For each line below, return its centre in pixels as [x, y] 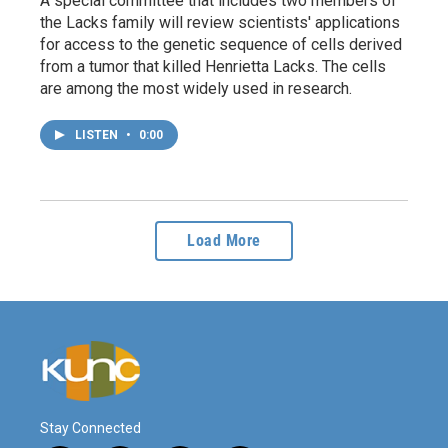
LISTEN [98, 135]
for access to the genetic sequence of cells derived [221, 45]
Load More [224, 241]
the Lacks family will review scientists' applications [220, 23]
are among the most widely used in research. [196, 89]
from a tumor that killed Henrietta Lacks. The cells [213, 67]
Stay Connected [90, 428]
